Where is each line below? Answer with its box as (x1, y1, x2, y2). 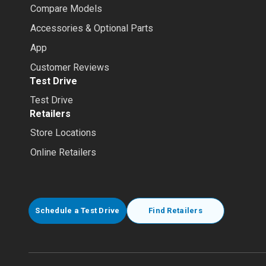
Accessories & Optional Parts (30, 23, 153, 34)
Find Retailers (148, 206, 202, 215)
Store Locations (30, 127, 96, 138)
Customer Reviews (30, 62, 109, 73)
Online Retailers (30, 147, 96, 158)
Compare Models (30, 3, 102, 14)
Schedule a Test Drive (35, 206, 120, 215)
